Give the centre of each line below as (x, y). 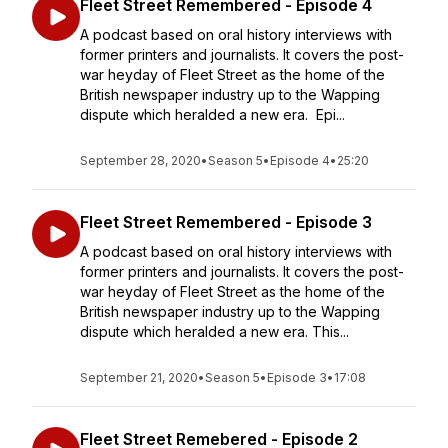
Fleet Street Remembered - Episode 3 (226, 222)
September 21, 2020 (139, 377)
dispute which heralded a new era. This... (214, 331)
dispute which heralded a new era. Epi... (212, 114)
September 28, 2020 (140, 160)
